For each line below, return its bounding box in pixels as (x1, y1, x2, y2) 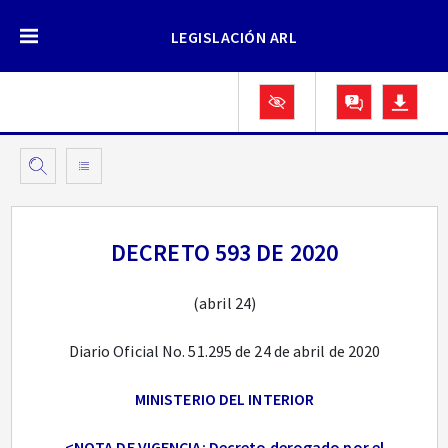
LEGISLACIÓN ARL (170, 27, 298, 47)
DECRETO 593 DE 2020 (111, 237, 338, 268)
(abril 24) (193, 293, 256, 313)
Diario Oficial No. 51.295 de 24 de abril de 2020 (68, 341, 381, 361)
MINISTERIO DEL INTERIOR (134, 389, 315, 409)
